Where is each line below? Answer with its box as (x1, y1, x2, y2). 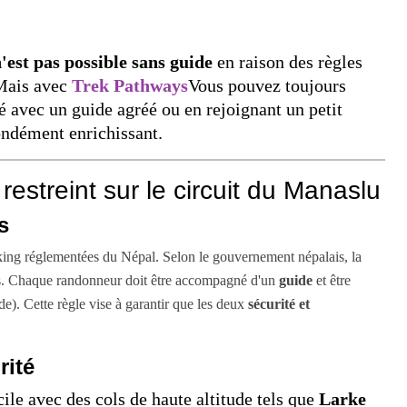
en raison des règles (213, 51, 362, 72)
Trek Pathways (72, 74, 188, 95)
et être (313, 272, 351, 288)
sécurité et (248, 295, 310, 312)
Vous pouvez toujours (188, 74, 346, 95)
